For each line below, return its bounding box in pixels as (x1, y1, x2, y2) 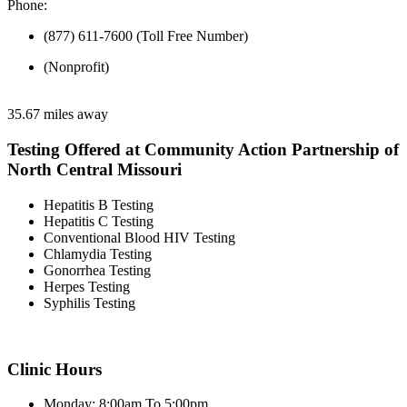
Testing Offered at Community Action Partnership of (7, 140, 399, 160)
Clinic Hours (7, 359, 102, 379)
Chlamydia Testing (44, 245, 152, 262)
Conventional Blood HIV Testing (44, 229, 235, 245)
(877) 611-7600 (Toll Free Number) (44, 28, 248, 45)
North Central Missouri (7, 160, 182, 180)
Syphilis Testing (44, 294, 135, 311)
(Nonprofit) (44, 59, 109, 75)
